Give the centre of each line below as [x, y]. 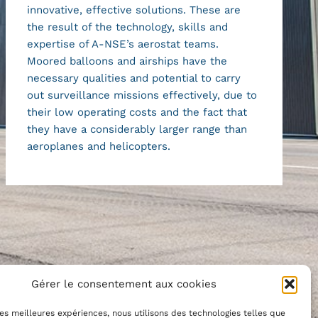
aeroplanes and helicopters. [99, 146]
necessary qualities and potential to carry [134, 78]
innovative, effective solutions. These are [134, 10]
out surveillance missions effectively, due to [142, 95]
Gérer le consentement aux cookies [124, 284]
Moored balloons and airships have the [127, 61]
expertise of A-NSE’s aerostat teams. [123, 44]
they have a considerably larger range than [137, 129]
